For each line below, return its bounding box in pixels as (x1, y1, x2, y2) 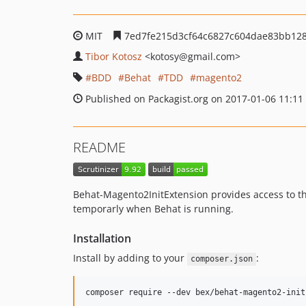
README (73, 138, 126, 156)
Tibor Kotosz (85, 50, 142, 63)
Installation (73, 231, 131, 247)
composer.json (190, 254, 253, 264)
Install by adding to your (73, 251, 187, 265)
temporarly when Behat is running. (73, 202, 234, 216)
